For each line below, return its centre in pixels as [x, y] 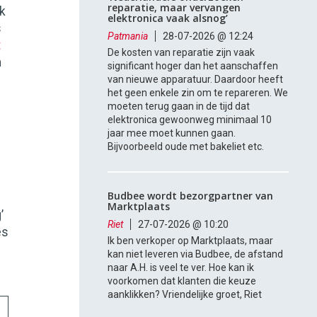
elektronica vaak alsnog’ [168, 18]
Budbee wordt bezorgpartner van [191, 196]
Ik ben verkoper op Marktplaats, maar [191, 241]
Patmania [128, 36]
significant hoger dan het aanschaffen [193, 66]
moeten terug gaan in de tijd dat [179, 106]
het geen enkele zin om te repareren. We [198, 93]
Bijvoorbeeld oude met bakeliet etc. [186, 147]
